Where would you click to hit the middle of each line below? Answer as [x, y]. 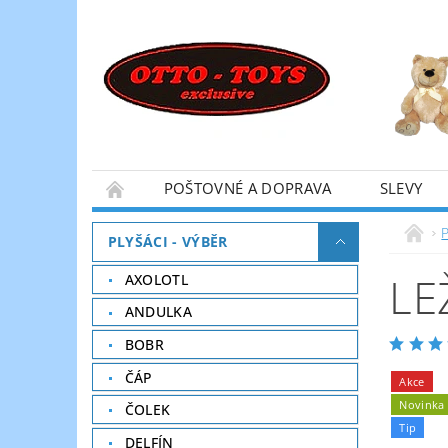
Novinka [422, 404]
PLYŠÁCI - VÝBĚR [167, 241]
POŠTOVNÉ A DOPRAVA [247, 188]
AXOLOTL [156, 279]
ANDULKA [158, 312]
